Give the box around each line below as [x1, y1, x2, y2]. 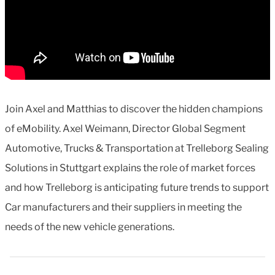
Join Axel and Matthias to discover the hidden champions [5, 103, 263, 115]
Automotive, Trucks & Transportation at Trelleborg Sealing [5, 142, 269, 154]
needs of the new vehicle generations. [5, 221, 174, 233]
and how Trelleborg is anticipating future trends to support [5, 182, 269, 193]
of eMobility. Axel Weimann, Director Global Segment [5, 123, 246, 134]
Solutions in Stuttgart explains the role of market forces [5, 162, 255, 174]
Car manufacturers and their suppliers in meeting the [5, 201, 242, 213]
